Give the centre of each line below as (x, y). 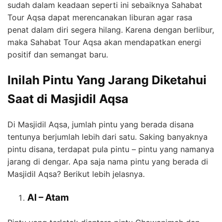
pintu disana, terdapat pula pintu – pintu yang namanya (111, 149)
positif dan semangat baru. (58, 54)
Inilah (25, 80)
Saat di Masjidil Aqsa (68, 99)
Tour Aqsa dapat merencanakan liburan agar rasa (100, 17)
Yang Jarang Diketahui (141, 80)
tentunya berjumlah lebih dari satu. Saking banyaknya (108, 137)
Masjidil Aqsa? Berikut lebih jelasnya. (76, 174)
